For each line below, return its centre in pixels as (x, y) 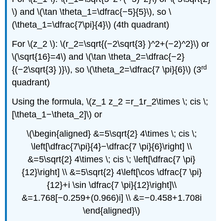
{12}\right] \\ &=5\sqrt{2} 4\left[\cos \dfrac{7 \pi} (111, 172)
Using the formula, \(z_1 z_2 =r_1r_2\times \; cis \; (110, 102)
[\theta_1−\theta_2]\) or (57, 115)
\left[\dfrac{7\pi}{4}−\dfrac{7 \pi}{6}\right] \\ (111, 146)
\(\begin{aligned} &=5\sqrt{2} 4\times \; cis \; (111, 133)
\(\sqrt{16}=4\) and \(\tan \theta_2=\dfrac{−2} (98, 57)
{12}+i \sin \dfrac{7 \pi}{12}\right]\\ (111, 185)
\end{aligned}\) (111, 210)
